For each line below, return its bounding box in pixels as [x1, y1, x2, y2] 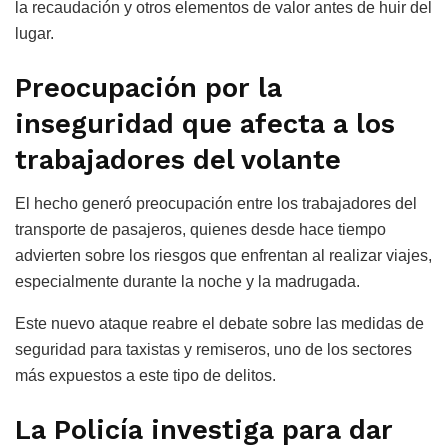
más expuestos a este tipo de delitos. [15, 367, 276, 385]
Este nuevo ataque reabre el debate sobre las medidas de [15, 315, 424, 333]
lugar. [15, 25, 54, 43]
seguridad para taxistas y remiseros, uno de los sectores [15, 341, 412, 359]
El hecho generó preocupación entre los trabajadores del [15, 195, 417, 213]
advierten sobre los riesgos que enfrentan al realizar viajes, [15, 247, 432, 265]
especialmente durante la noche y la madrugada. [15, 273, 360, 291]
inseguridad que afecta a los [15, 107, 395, 140]
